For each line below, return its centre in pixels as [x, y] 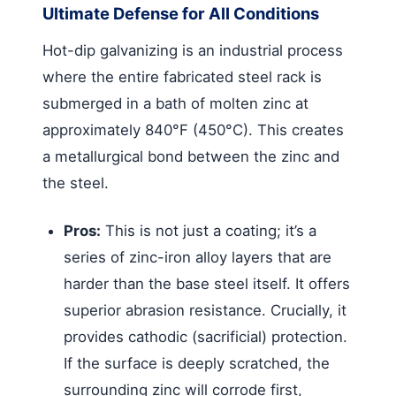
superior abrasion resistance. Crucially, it [205, 310]
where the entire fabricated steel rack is [182, 76]
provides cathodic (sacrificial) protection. [206, 336]
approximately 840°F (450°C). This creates [193, 129]
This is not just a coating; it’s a [209, 230]
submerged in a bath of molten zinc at [175, 103]
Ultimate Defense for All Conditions [181, 13]
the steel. [76, 183]
